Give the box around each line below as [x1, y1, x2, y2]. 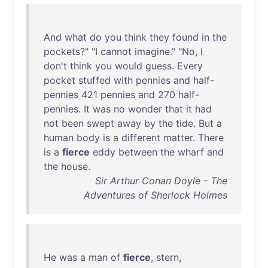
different [121, 132, 160, 144]
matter [163, 132, 193, 144]
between [118, 146, 157, 158]
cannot [100, 45, 132, 57]
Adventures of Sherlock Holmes [84, 189, 227, 201]
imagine [135, 45, 170, 57]
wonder [128, 103, 162, 115]
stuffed [78, 74, 111, 86]
